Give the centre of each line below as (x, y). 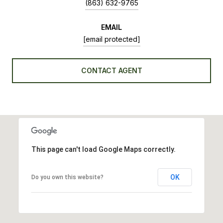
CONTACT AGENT (111, 70)
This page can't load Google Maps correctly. (103, 149)
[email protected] (111, 39)
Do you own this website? (67, 177)
